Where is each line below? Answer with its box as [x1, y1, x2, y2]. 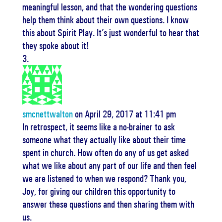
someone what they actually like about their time [22, 134, 186, 146]
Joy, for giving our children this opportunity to [22, 185, 175, 197]
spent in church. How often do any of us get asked [22, 147, 189, 159]
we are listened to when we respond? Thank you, [22, 172, 186, 184]
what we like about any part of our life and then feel [22, 160, 197, 171]
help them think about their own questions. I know [22, 14, 189, 26]
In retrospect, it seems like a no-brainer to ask [22, 121, 175, 133]
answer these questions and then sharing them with [22, 198, 194, 210]
